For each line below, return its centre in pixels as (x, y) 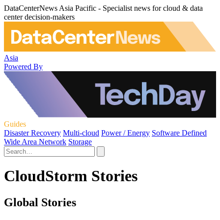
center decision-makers (39, 17)
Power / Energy (125, 133)
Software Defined (179, 133)
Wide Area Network (35, 141)
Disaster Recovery (32, 133)
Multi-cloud (81, 133)
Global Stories (40, 202)
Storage (80, 141)
